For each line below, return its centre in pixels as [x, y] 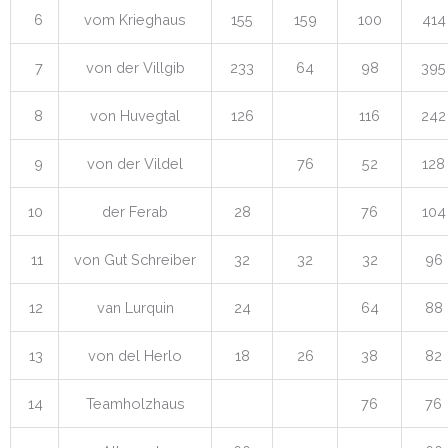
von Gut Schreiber [135, 259]
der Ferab [135, 211]
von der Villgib [135, 67]
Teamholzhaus [135, 403]
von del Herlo [135, 355]
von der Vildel [135, 163]
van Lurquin [135, 307]
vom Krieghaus [135, 19]
